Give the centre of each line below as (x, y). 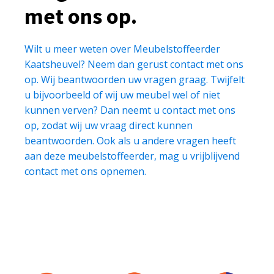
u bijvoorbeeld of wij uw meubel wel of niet (122, 94)
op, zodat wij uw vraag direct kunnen (109, 125)
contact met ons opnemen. (85, 171)
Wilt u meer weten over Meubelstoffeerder (122, 49)
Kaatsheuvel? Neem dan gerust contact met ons (134, 64)
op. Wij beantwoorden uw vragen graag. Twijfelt (135, 79)
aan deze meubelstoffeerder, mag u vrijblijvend (132, 156)
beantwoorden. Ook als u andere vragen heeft (130, 140)
